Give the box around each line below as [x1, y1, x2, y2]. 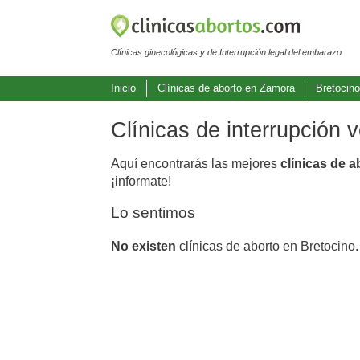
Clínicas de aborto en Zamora [157, 82, 295, 95]
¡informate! [111, 174, 171, 188]
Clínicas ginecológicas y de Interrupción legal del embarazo [111, 47, 342, 57]
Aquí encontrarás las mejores [111, 156, 280, 170]
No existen [111, 239, 176, 253]
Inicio [111, 82, 136, 95]
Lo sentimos [111, 203, 195, 221]
